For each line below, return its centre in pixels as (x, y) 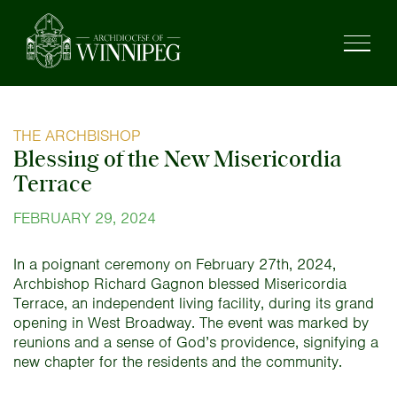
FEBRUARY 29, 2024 (85, 218)
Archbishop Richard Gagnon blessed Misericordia (180, 284)
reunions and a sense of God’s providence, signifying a (196, 342)
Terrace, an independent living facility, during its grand (194, 303)
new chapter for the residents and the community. (178, 362)
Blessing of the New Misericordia (178, 157)
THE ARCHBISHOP (77, 136)
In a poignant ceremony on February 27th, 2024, (175, 264)
